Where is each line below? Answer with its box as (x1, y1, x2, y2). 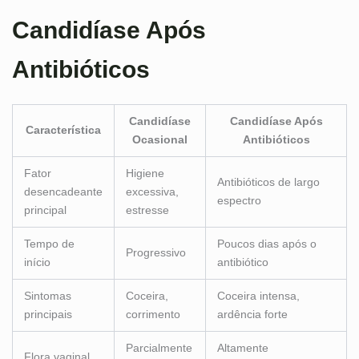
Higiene (126, 167, 164, 180)
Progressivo (126, 246, 186, 260)
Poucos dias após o (217, 237, 317, 251)
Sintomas (24, 289, 71, 303)
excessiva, (126, 185, 179, 199)
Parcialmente (126, 341, 192, 355)
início (24, 256, 50, 269)
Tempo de (24, 237, 75, 251)
